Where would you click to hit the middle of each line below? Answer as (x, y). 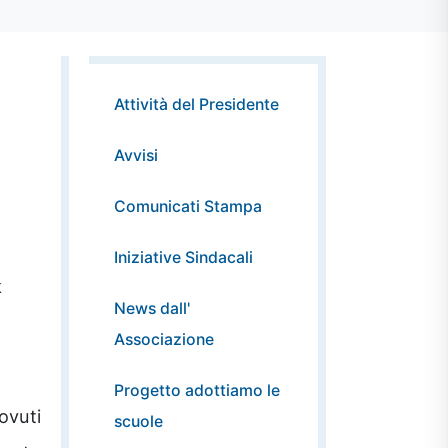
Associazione (164, 339)
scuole (138, 421)
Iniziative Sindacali (183, 257)
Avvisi (136, 155)
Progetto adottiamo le (197, 390)
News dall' (152, 308)
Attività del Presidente (196, 104)
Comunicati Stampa (188, 206)
